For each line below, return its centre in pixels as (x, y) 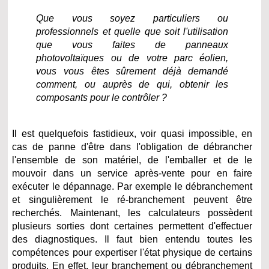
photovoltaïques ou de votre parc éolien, (132, 58)
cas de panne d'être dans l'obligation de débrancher (132, 147)
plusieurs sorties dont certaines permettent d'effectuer (132, 226)
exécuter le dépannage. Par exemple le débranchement (132, 187)
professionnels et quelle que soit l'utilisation (132, 32)
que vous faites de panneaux (132, 45)
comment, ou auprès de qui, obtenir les (132, 85)
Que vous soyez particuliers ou (132, 19)
